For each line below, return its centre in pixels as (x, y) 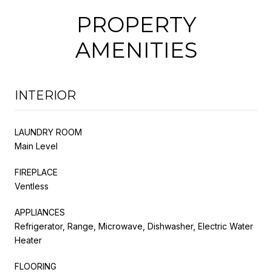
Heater (28, 240)
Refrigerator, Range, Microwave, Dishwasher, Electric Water (134, 226)
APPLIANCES (40, 212)
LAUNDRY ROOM (48, 132)
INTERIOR (45, 95)
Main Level (36, 146)
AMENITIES (136, 50)
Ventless (32, 186)
